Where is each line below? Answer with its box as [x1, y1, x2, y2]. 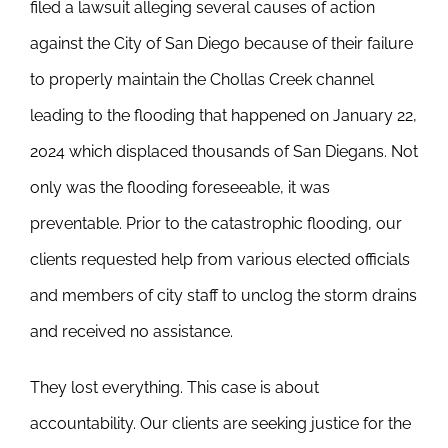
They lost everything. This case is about [29, 378, 319, 397]
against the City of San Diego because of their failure [29, 34, 413, 53]
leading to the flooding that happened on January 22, [29, 106, 417, 125]
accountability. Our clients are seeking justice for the [29, 414, 411, 433]
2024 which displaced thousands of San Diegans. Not [29, 142, 418, 161]
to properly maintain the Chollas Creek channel [29, 70, 374, 89]
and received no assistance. [29, 322, 233, 341]
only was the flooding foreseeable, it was [29, 178, 330, 197]
